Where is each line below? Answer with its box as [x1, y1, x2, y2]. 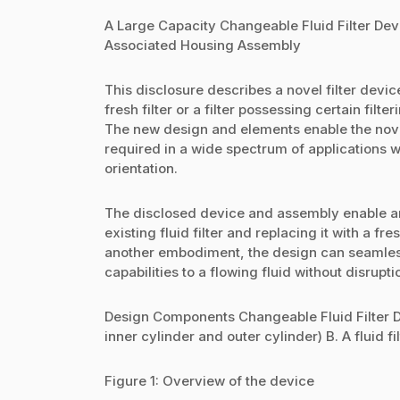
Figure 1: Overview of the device [104, 372, 314, 389]
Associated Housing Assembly [104, 37, 301, 54]
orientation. [104, 160, 178, 177]
